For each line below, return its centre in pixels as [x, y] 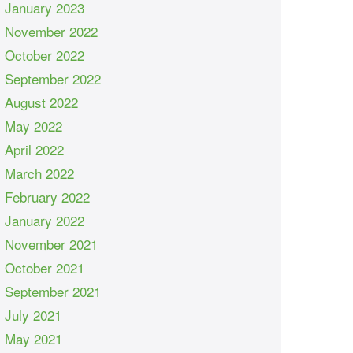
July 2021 [33, 315]
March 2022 [39, 173]
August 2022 [41, 102]
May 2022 [33, 126]
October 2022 [44, 55]
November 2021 [51, 244]
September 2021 [52, 291]
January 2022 [44, 220]
